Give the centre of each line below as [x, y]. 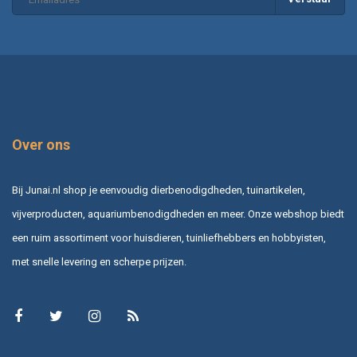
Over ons [41, 145]
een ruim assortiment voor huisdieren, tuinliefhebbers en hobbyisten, [169, 238]
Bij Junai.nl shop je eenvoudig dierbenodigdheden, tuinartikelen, [159, 190]
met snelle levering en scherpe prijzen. [99, 262]
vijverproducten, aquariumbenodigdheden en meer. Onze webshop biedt [178, 214]
